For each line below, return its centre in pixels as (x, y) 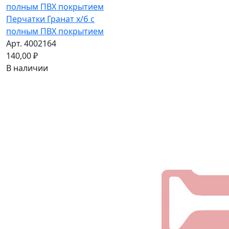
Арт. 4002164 (31, 44)
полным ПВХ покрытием (55, 31)
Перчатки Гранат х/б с (50, 19)
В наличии (27, 68)
